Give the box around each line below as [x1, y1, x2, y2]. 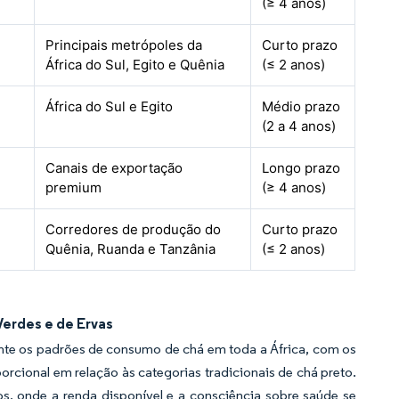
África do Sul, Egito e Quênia [45, 56, 225, 73]
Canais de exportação [45, 159, 183, 176]
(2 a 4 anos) [262, 118, 337, 134]
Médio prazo [262, 98, 341, 115]
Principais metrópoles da [45, 37, 203, 53]
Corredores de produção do [45, 221, 222, 238]
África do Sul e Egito [45, 98, 174, 115]
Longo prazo [262, 159, 341, 176]
